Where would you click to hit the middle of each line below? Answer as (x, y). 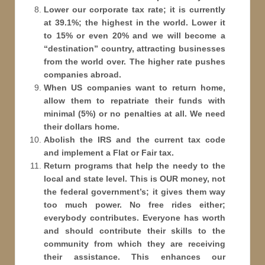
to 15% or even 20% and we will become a (135, 36)
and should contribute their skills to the (135, 231)
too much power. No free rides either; (135, 205)
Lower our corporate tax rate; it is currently (135, 10)
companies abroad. (83, 75)
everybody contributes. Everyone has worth (135, 218)
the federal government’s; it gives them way (135, 192)
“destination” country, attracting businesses (135, 49)
